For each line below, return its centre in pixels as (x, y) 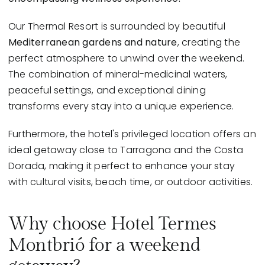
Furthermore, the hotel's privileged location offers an (132, 134)
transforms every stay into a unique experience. (121, 106)
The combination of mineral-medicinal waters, (118, 75)
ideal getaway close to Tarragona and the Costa (126, 150)
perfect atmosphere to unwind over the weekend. (126, 59)
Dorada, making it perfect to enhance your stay (122, 166)
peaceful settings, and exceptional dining (107, 91)
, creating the (209, 43)
